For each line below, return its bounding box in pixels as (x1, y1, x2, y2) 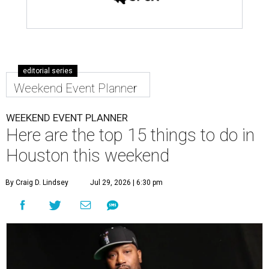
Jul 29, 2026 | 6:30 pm (90, 178, 163, 187)
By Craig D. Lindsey (5, 178, 68, 187)
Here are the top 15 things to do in (6, 125, 255, 146)
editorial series (23, 67, 73, 76)
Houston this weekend (6, 145, 169, 166)
